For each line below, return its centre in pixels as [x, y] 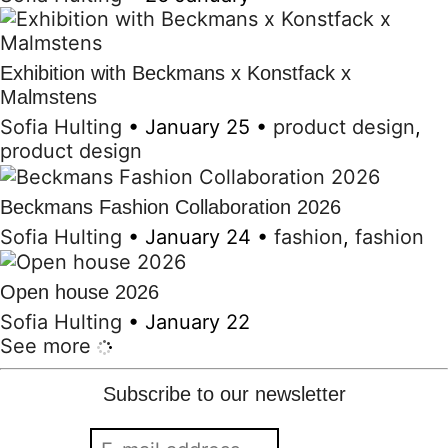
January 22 [197, 322]
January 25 [197, 127]
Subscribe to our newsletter [224, 394]
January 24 [198, 236]
